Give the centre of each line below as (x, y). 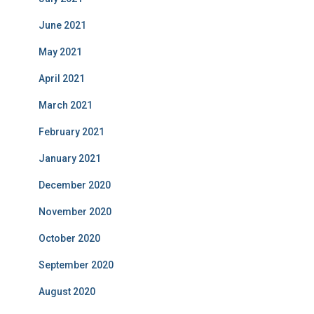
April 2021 (62, 78)
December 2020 (75, 185)
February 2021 (71, 132)
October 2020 (69, 238)
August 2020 (67, 292)
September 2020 (76, 265)
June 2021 (62, 25)
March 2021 (66, 105)
